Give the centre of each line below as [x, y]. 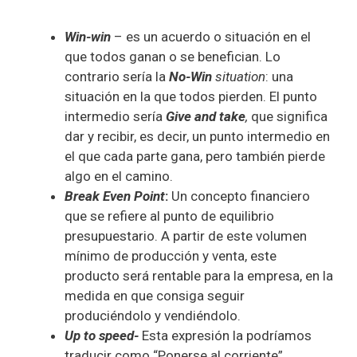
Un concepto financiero [241, 196]
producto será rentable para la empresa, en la [199, 276]
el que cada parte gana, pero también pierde [195, 157]
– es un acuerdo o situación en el [211, 37]
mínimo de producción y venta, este [171, 256]
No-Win [190, 77]
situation [239, 77]
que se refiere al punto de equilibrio [169, 216]
